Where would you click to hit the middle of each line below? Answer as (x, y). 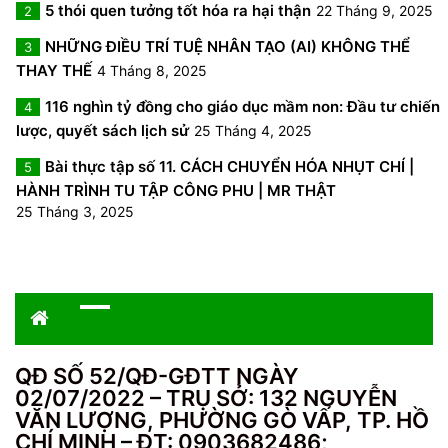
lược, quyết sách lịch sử (102, 130)
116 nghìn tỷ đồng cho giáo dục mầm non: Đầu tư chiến (242, 106)
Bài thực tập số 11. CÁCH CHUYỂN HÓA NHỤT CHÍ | (229, 166)
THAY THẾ (54, 70)
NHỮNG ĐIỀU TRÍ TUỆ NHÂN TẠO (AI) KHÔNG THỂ (227, 46)
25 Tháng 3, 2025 (75, 211)
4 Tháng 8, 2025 (152, 70)
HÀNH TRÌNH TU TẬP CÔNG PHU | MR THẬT (176, 190)
